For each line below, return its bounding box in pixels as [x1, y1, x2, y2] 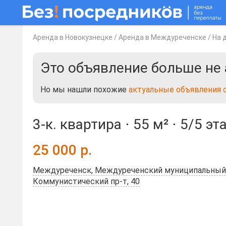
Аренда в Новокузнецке [33, 33, 112, 41]
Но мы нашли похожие [40, 85, 129, 94]
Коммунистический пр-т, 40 [33, 177, 140, 186]
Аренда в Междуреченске [119, 33, 206, 41]
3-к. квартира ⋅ [33, 116, 133, 133]
